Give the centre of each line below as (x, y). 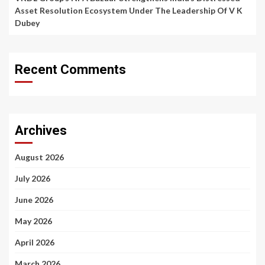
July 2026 (33, 179)
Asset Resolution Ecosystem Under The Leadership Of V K (129, 11)
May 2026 (33, 221)
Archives (41, 131)
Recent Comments (70, 70)
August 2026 (39, 157)
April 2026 (35, 243)
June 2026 (34, 200)
